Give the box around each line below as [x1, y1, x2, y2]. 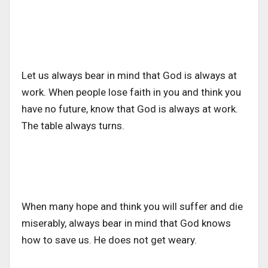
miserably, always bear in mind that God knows [22, 217, 231, 230]
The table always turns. [22, 120, 127, 132]
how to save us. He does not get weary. [22, 234, 197, 246]
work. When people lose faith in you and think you [22, 86, 241, 99]
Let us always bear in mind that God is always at [22, 69, 237, 82]
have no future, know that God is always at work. [22, 103, 238, 115]
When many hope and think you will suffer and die [22, 200, 243, 213]
